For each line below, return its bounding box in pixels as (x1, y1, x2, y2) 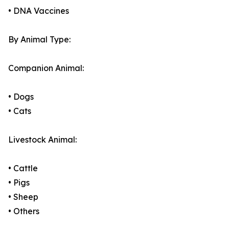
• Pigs (8, 177, 30, 188)
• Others (8, 206, 39, 217)
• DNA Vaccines (8, 6, 69, 16)
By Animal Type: (8, 34, 71, 45)
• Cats (8, 106, 31, 117)
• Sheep (8, 192, 38, 202)
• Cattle (8, 163, 38, 174)
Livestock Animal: (8, 134, 77, 145)
